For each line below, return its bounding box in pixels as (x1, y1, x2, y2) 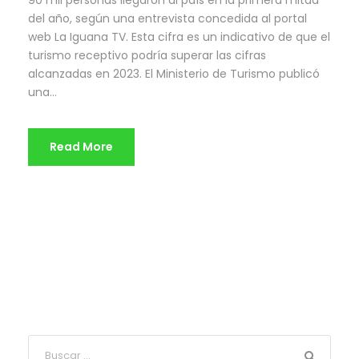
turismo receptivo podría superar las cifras (28, 47, 266, 64)
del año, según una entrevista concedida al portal (28, 10, 307, 27)
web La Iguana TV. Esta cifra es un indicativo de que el (28, 29, 330, 46)
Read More (50, 139, 113, 155)
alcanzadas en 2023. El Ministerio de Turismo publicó (28, 66, 320, 83)
